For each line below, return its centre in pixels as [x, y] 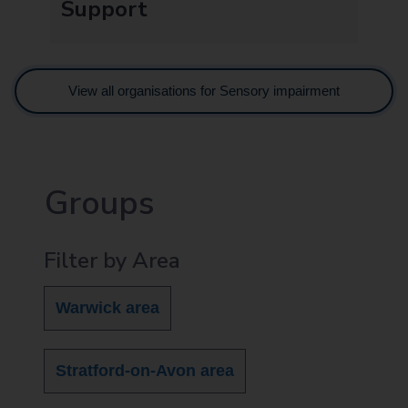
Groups [99, 203]
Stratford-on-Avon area [145, 370]
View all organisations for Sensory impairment [204, 90]
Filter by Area [112, 260]
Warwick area [107, 307]
